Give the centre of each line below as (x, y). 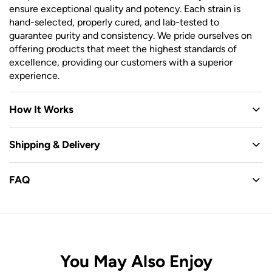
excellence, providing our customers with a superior (121, 63)
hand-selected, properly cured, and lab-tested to (114, 22)
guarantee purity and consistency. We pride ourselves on (131, 36)
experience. (34, 76)
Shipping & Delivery (55, 145)
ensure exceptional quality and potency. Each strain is (125, 9)
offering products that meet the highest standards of (123, 49)
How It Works (41, 110)
